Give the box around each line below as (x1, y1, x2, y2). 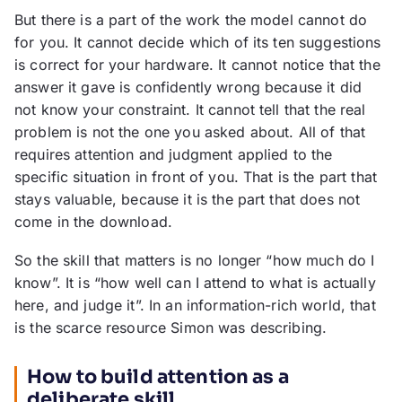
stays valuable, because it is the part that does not (14, 190, 361, 209)
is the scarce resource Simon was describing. (14, 319, 328, 337)
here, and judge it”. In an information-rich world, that (14, 296, 376, 315)
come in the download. (14, 213, 172, 232)
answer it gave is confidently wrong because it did (14, 78, 363, 97)
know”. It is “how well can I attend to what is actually (14, 274, 376, 293)
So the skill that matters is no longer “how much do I (14, 251, 375, 270)
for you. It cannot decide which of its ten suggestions (14, 33, 381, 52)
